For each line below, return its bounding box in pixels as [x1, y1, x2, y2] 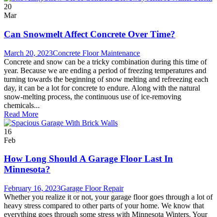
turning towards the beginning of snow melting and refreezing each [4, 75, 208, 83]
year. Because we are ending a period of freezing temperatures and [4, 66, 206, 75]
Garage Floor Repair [61, 184, 124, 193]
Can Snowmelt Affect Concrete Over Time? [4, 29, 175, 39]
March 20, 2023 [4, 48, 53, 57]
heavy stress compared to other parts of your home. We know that [4, 201, 204, 210]
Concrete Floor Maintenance [53, 48, 140, 57]
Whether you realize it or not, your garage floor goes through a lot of [4, 193, 213, 201]
